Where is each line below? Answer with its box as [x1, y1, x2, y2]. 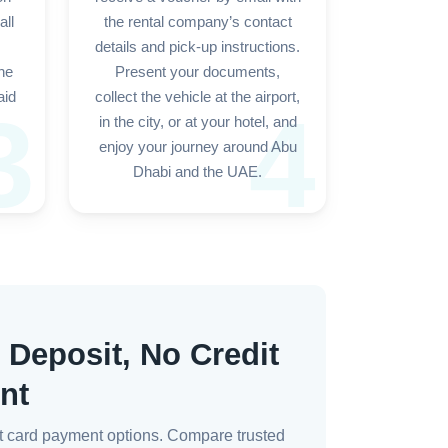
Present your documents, [115, 64, 280, 80]
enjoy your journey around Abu [98, 139, 297, 155]
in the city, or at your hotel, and [98, 114, 297, 130]
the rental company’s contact [103, 14, 292, 30]
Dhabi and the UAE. [133, 164, 262, 180]
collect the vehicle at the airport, [95, 89, 300, 105]
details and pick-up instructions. [95, 39, 300, 55]
